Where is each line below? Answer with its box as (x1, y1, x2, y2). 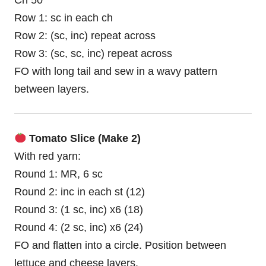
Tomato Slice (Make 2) (26, 132, 141, 144)
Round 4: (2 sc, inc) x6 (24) (14, 221, 143, 233)
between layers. (14, 83, 89, 96)
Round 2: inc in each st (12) (14, 185, 145, 198)
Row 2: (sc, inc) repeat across (14, 30, 156, 42)
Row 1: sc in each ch (14, 12, 113, 24)
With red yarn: (14, 150, 81, 162)
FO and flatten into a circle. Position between (14, 239, 226, 251)
